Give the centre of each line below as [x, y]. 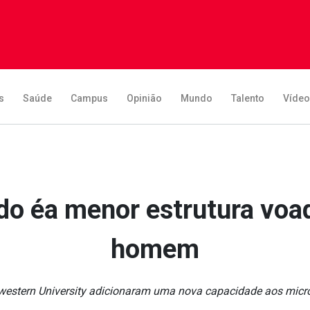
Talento [248, 98]
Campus [89, 98]
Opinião [144, 98]
